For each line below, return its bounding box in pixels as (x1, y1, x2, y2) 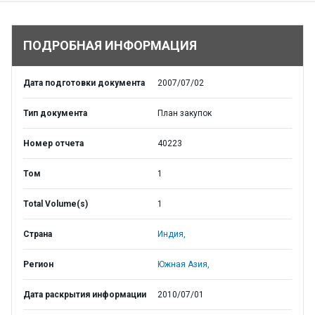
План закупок (157, 108, 212, 118)
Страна (23, 229, 52, 239)
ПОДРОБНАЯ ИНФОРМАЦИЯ (23, 38, 197, 53)
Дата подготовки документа (23, 78, 145, 88)
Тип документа (23, 108, 87, 118)
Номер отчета (23, 139, 84, 148)
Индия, (157, 229, 186, 239)
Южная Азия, (157, 259, 210, 269)
